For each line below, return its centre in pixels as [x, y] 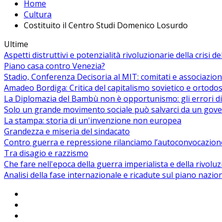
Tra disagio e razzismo [46, 153]
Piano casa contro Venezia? [55, 66]
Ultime [16, 44]
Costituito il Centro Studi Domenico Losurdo [106, 26]
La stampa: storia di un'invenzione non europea [93, 121]
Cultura [38, 15]
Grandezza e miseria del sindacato [67, 132]
